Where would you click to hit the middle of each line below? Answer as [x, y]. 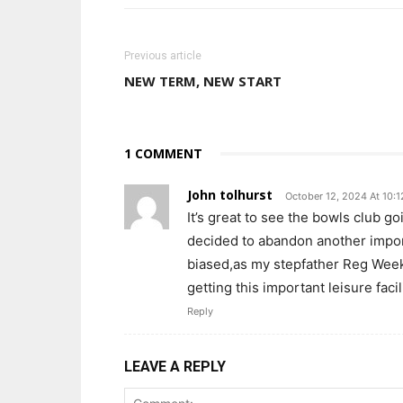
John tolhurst [230, 195]
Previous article [163, 56]
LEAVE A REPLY [175, 367]
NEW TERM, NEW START [203, 81]
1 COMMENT [163, 153]
